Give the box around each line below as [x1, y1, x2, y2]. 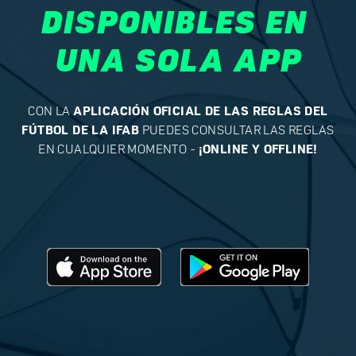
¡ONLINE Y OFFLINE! [198, 141, 318, 157]
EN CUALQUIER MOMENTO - [38, 141, 199, 157]
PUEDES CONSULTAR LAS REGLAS [139, 122, 335, 138]
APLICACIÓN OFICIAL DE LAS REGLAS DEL [73, 103, 328, 119]
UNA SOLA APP [55, 35, 301, 80]
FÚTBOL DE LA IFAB [21, 122, 140, 138]
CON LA [28, 103, 74, 119]
